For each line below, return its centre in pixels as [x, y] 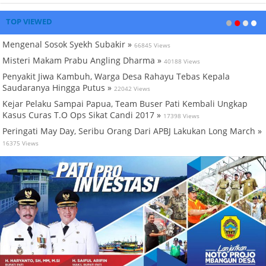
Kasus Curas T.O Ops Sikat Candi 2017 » [82, 115]
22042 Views [132, 88]
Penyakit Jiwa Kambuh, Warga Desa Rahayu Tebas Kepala [116, 76]
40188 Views [182, 61]
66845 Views [152, 45]
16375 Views [20, 143]
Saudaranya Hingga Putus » [57, 87]
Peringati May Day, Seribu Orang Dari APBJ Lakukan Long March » [132, 131]
